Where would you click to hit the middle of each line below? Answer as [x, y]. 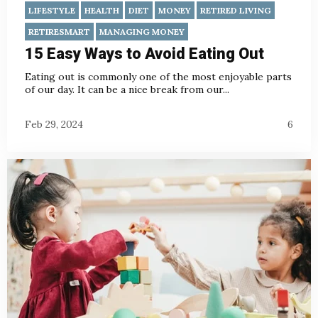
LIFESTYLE [52, 10]
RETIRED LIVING [236, 10]
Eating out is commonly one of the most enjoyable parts [158, 76]
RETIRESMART [59, 31]
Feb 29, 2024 [54, 125]
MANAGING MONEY [142, 31]
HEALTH [102, 10]
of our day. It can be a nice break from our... [127, 89]
